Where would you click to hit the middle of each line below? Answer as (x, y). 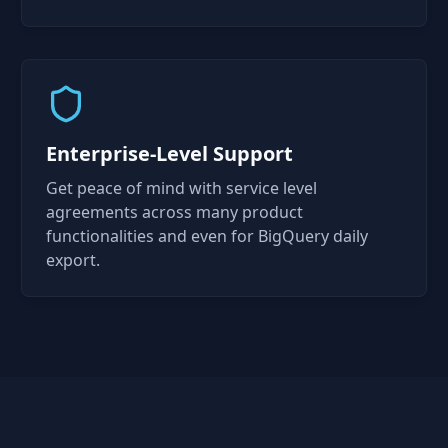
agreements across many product (175, 212)
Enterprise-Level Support (170, 153)
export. (73, 260)
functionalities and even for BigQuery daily (207, 236)
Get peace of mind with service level (182, 188)
